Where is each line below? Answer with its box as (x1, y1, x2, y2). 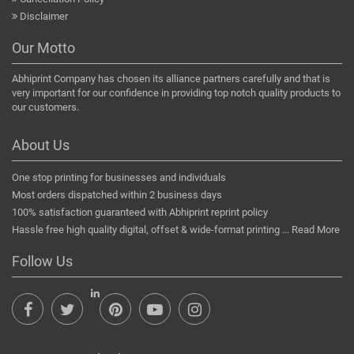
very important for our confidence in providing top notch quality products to (12, 87, 341, 100)
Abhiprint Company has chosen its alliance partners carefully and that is (12, 73, 330, 85)
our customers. (12, 101, 79, 114)
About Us (12, 137, 70, 154)
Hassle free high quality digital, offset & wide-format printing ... (12, 224, 292, 236)
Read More (292, 224, 340, 236)
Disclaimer (20, 10, 68, 23)
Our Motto (12, 40, 75, 57)
